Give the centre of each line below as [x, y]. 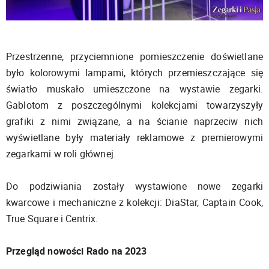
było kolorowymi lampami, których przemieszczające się [134, 73]
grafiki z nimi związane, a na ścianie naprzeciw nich [134, 121]
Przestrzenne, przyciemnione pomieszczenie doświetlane [134, 56]
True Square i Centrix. [52, 219]
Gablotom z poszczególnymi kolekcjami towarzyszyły [134, 105]
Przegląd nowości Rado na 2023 [77, 251]
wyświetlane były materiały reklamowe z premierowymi [134, 138]
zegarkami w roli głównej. [61, 154]
